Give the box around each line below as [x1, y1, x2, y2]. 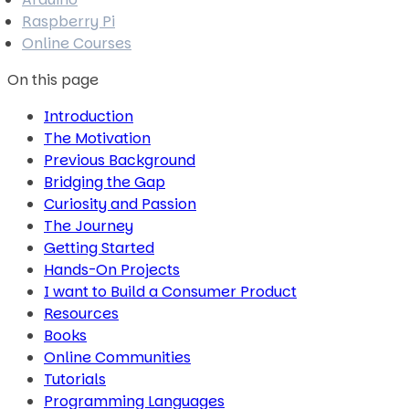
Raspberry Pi [22, 11, 115, 32]
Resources [44, 303, 119, 324]
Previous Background [44, 150, 195, 171]
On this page [7, 69, 99, 90]
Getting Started [44, 237, 154, 258]
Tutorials [44, 369, 106, 390]
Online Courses [22, 33, 131, 54]
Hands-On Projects [44, 259, 180, 280]
